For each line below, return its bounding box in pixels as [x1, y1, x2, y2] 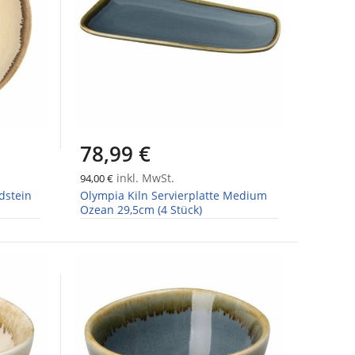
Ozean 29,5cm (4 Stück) [79, 202, 202, 218]
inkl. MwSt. [113, 170, 174, 186]
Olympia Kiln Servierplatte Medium [79, 188, 267, 204]
